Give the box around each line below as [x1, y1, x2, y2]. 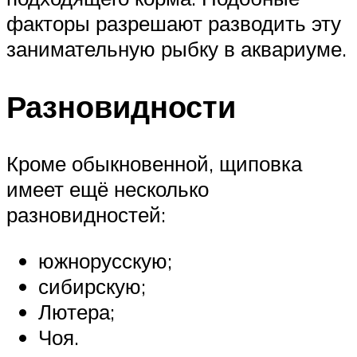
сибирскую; [38, 273, 146, 300]
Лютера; [38, 299, 115, 325]
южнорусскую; [38, 248, 172, 274]
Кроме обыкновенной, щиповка [6, 151, 302, 177]
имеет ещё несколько [6, 176, 209, 202]
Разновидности [6, 86, 236, 126]
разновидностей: [6, 202, 166, 228]
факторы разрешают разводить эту [6, 10, 341, 36]
